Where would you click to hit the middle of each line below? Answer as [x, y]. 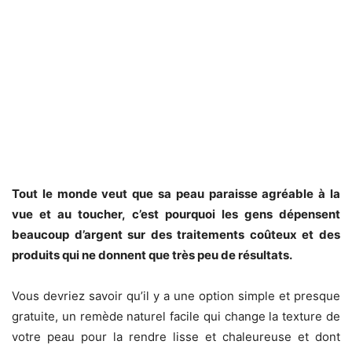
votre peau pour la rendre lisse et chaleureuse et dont [176, 337]
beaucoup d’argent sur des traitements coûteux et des [176, 235]
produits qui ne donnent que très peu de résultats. [152, 255]
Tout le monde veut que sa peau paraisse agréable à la [176, 194]
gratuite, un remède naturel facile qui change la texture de [176, 317]
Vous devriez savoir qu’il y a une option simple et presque [176, 296]
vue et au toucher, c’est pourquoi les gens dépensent [176, 214]
